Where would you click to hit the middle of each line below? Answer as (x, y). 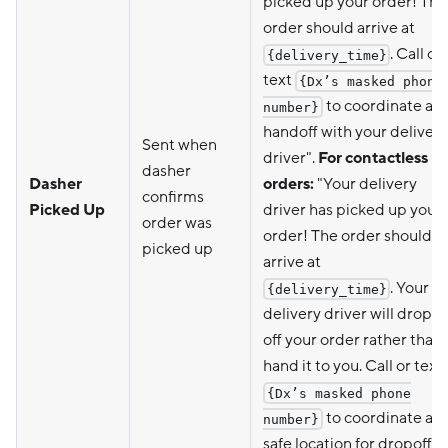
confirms (173, 196)
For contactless (373, 157)
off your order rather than (352, 339)
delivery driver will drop (347, 313)
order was (177, 222)
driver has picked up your (352, 209)
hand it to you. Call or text (353, 365)
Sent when (179, 144)
